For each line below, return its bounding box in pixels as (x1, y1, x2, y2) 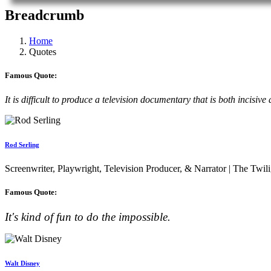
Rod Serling (5, 140, 39, 148)
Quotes (29, 47, 56, 57)
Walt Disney (5, 259, 40, 267)
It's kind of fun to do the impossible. (5, 210, 171, 223)
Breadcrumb (5, 7, 84, 24)
